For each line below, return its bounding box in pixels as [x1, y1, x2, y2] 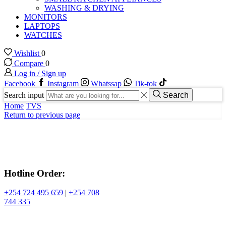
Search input [4, 91, 44, 99]
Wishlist [14, 49, 41, 58]
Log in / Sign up [14, 69, 66, 78]
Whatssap [91, 79, 122, 88]
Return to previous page [4, 110, 80, 119]
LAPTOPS [24, 22, 60, 30]
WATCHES [24, 31, 62, 39]
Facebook [4, 79, 35, 88]
